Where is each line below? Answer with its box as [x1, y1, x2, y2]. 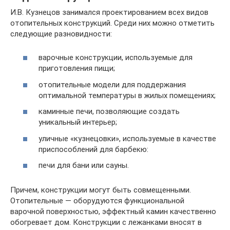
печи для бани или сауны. [39, 161, 129, 170]
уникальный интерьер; [39, 118, 117, 127]
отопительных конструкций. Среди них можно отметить [10, 18, 215, 28]
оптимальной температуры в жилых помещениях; [39, 90, 216, 100]
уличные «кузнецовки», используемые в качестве [39, 133, 216, 143]
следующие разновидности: [10, 29, 112, 39]
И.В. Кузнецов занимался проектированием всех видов [10, 7, 208, 17]
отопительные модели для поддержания [39, 80, 186, 89]
